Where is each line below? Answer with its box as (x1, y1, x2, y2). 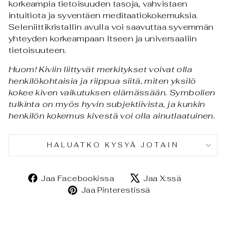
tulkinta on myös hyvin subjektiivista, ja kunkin (9, 98, 205, 110)
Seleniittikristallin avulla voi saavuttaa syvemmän (9, 21, 214, 33)
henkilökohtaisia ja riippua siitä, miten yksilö (9, 75, 196, 87)
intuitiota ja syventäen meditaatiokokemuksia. (9, 10, 198, 21)
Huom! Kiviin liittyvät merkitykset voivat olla (9, 64, 193, 75)
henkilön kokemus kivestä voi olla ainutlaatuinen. (9, 110, 215, 122)
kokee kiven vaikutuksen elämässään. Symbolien (9, 87, 215, 98)
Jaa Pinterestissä (81, 185, 150, 195)
